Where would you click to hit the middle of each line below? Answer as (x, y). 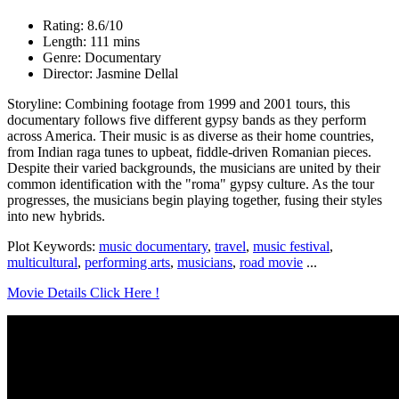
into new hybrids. (56, 216)
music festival (291, 246)
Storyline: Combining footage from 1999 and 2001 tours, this (179, 103)
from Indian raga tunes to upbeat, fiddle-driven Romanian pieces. (189, 151)
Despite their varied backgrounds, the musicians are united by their (194, 167)
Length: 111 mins (91, 41)
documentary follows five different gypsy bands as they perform (187, 119)
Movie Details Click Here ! (83, 292)
